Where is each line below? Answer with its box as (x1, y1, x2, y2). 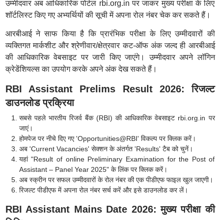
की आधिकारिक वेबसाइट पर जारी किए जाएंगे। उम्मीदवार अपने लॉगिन (5, 53, 215, 61)
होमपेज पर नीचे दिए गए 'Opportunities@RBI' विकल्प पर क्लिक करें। (19, 135, 196, 142)
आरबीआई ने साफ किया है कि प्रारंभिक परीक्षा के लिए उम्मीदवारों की (5, 29, 215, 38)
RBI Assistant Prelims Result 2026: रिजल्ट (5, 83, 215, 94)
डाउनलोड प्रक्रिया (5, 97, 74, 108)
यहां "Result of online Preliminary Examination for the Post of (19, 155, 215, 163)
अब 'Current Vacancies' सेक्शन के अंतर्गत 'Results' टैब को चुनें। (19, 145, 193, 153)
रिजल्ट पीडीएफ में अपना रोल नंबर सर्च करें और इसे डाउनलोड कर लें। (19, 186, 188, 194)
